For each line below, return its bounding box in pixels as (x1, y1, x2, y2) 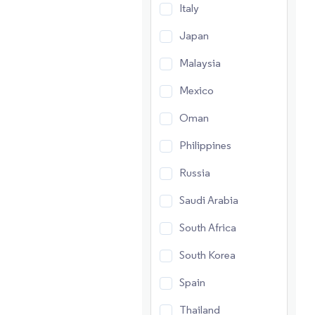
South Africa (179, 221, 236, 234)
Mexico (179, 84, 214, 97)
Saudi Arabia (179, 193, 238, 207)
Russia (179, 166, 210, 179)
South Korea (179, 248, 236, 262)
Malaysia (179, 56, 221, 70)
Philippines (179, 139, 231, 152)
